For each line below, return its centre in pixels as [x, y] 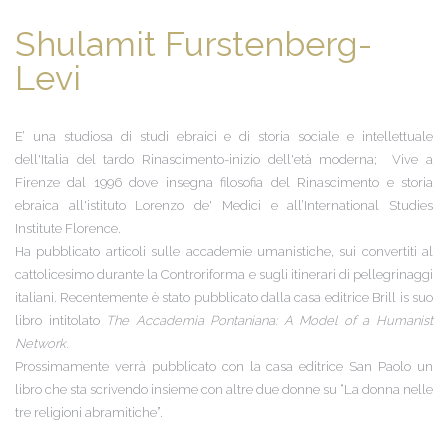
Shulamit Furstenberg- [193, 43]
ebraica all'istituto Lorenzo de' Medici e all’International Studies [224, 205]
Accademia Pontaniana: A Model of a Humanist [284, 320]
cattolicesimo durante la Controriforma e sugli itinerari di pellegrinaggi [224, 274]
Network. [41, 343]
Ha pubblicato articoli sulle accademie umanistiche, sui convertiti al [224, 251]
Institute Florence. [68, 228]
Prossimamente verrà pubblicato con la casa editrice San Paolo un [224, 366]
